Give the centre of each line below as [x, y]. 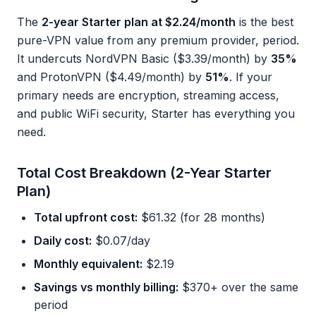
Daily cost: [63, 241]
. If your [251, 77]
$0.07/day [121, 241]
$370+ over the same [238, 287]
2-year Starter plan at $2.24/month [139, 22]
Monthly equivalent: [88, 264]
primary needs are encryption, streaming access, [148, 95]
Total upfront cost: [86, 217]
